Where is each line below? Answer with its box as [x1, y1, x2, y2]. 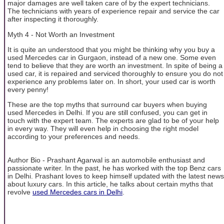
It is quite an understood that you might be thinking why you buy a [7, 45, 215, 53]
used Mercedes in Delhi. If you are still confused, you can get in [7, 108, 207, 117]
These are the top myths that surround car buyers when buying [7, 100, 207, 109]
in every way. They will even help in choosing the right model [7, 124, 198, 133]
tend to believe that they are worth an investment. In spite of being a [7, 61, 222, 69]
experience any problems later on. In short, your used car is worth [7, 77, 215, 85]
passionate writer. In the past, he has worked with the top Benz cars [7, 163, 221, 172]
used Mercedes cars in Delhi [32, 187, 122, 196]
